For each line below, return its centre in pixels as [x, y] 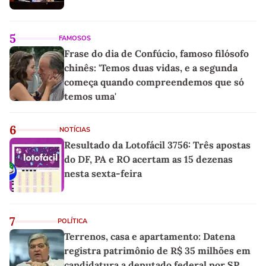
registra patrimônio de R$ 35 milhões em [157, 250]
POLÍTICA [72, 221]
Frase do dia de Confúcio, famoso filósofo [156, 53]
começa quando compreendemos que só [154, 82]
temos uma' [90, 96]
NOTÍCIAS [75, 129]
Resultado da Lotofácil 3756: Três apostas [157, 145]
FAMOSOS [75, 38]
